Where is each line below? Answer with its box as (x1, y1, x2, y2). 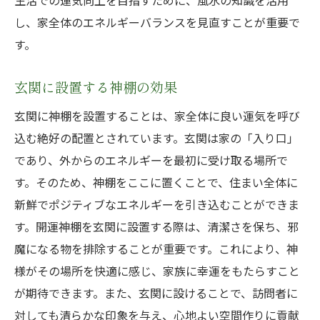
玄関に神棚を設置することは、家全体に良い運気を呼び (14, 107, 300, 124)
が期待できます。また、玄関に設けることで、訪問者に (14, 284, 298, 301)
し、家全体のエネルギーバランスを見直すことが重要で (14, 14, 300, 31)
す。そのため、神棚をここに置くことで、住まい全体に (14, 174, 298, 191)
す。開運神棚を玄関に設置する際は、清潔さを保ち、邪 (14, 218, 299, 235)
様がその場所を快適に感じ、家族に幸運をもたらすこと (14, 262, 300, 279)
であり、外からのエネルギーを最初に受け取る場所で (14, 151, 288, 169)
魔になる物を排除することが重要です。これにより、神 (14, 240, 298, 257)
